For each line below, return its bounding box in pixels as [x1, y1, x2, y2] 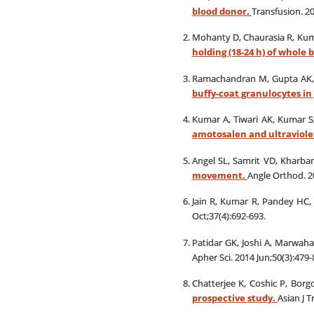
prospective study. [191, 292, 278, 304]
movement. [191, 168, 247, 182]
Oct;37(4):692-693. [191, 210, 266, 222]
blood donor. [191, 4, 252, 18]
